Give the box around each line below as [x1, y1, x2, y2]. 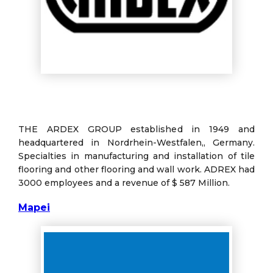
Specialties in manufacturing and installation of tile [18, 150, 255, 161]
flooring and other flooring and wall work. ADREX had [18, 163, 255, 175]
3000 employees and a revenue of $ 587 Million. [18, 177, 230, 188]
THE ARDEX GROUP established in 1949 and [18, 123, 255, 135]
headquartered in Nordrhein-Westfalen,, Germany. [18, 136, 255, 148]
